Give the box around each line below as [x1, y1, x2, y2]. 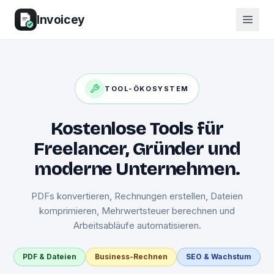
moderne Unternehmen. [34, 158, 240, 180]
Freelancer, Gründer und [34, 138, 240, 160]
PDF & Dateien [23, 252, 76, 261]
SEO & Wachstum [186, 252, 251, 261]
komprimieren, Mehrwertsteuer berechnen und [39, 205, 235, 217]
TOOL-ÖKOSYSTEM [105, 84, 189, 93]
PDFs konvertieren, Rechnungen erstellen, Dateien [31, 190, 243, 202]
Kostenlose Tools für [51, 117, 223, 139]
